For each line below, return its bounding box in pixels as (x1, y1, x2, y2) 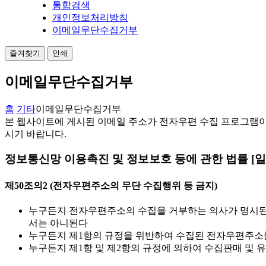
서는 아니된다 (28, 217, 88, 228)
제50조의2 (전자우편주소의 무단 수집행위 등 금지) (5, 180, 217, 191)
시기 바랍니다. (5, 128, 66, 139)
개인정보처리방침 (52, 12, 128, 23)
